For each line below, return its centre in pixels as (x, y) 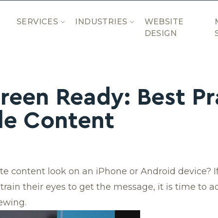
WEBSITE (164, 21)
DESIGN (161, 33)
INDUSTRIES (101, 21)
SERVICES (37, 21)
